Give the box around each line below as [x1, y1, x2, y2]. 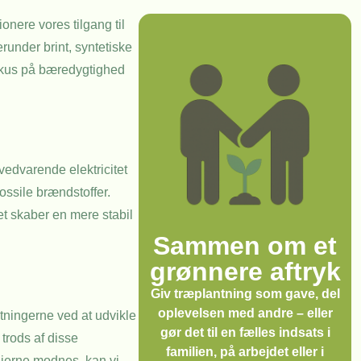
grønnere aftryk [149, 257, 341, 286]
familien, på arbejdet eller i [166, 345, 324, 359]
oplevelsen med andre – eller [157, 306, 333, 320]
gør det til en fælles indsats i [160, 326, 330, 339]
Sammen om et [153, 231, 337, 260]
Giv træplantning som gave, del [150, 287, 340, 301]
